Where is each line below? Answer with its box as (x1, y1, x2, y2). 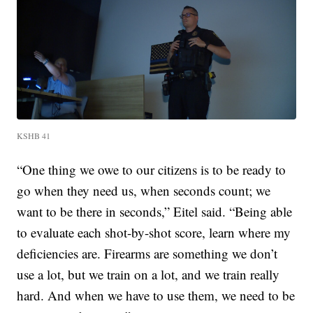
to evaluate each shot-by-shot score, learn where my (17, 224, 291, 242)
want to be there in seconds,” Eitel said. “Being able (17, 203, 293, 221)
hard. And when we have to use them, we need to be (17, 286, 296, 305)
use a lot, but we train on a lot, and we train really (17, 265, 280, 284)
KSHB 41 (17, 130, 51, 142)
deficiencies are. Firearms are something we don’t (17, 245, 278, 263)
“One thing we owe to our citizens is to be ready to (17, 161, 286, 179)
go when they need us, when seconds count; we (17, 182, 271, 200)
